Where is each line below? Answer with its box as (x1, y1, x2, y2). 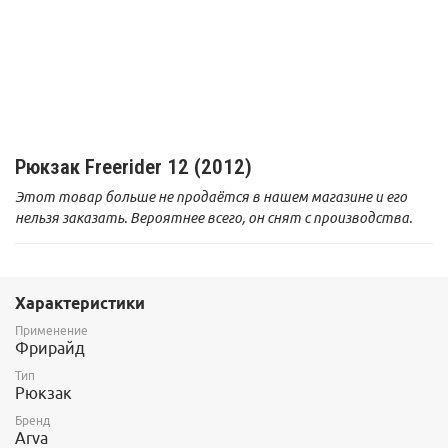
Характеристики (15, 294, 145, 313)
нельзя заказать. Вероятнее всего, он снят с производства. (15, 209, 412, 226)
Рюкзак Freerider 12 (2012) (15, 154, 252, 179)
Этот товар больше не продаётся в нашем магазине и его (15, 188, 407, 205)
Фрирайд (15, 339, 85, 358)
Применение (15, 324, 88, 338)
